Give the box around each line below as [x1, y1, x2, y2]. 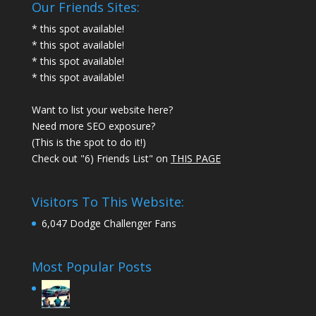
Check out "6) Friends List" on [31, 152, 171, 166]
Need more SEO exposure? [31, 119, 155, 133]
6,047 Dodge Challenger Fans [41, 217, 176, 231]
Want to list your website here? [31, 103, 173, 117]
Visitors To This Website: [31, 193, 184, 211]
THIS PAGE [170, 152, 221, 166]
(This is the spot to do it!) [31, 135, 146, 150]
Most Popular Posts [31, 258, 152, 276]
